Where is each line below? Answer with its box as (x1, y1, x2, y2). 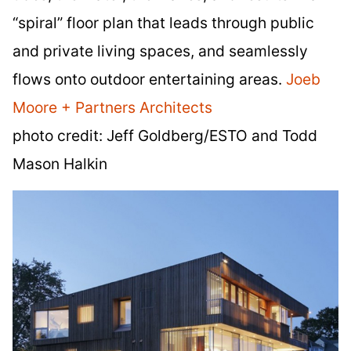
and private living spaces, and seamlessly (13, 42, 308, 61)
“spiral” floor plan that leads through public (13, 13, 314, 33)
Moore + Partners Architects (13, 98, 212, 118)
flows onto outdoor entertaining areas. (13, 70, 286, 89)
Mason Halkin (13, 154, 107, 174)
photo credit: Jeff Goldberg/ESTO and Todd (13, 126, 317, 146)
